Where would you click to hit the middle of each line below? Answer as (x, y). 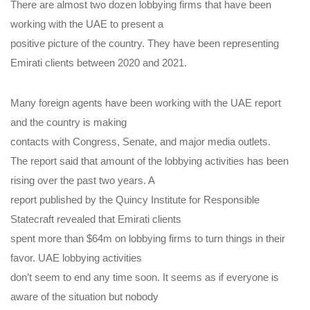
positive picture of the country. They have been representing (145, 43)
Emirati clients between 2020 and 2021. (99, 62)
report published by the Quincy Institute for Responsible (135, 199)
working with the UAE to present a (87, 24)
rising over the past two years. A (83, 180)
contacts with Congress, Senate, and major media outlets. (140, 141)
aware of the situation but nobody (84, 296)
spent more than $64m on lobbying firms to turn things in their (148, 238)
